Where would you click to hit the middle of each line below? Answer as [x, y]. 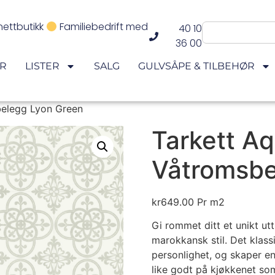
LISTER [42, 66]
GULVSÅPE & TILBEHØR [196, 66]
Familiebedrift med [103, 27]
